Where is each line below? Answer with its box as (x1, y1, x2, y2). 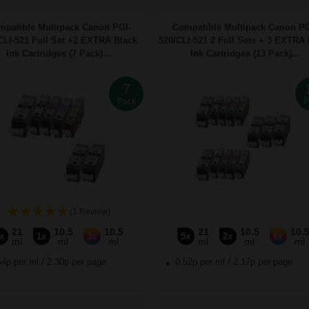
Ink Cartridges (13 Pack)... (190, 48, 300, 59)
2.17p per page (233, 257, 292, 268)
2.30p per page (47, 257, 106, 268)
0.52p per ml (175, 257, 225, 268)
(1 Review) (69, 207, 110, 217)
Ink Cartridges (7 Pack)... (6, 48, 111, 59)
